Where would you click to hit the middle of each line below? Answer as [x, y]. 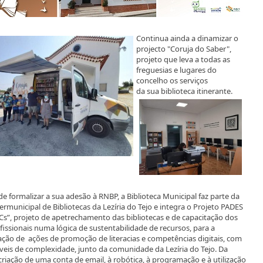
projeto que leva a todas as [183, 59]
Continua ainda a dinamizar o [187, 38]
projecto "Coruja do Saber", [184, 49]
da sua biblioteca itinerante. [184, 91]
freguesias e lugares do [176, 70]
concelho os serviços [172, 80]
